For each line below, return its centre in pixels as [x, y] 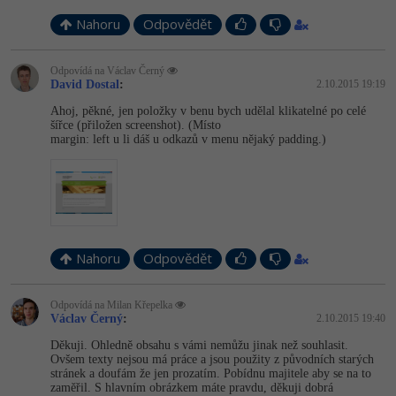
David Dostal [85, 85]
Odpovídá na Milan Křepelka [113, 305]
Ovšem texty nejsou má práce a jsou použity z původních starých [212, 360]
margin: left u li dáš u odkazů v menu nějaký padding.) [188, 140]
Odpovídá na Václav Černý [109, 71]
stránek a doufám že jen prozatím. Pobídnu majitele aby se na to [211, 374]
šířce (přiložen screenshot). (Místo [136, 126]
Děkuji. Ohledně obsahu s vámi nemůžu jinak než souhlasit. [199, 346]
